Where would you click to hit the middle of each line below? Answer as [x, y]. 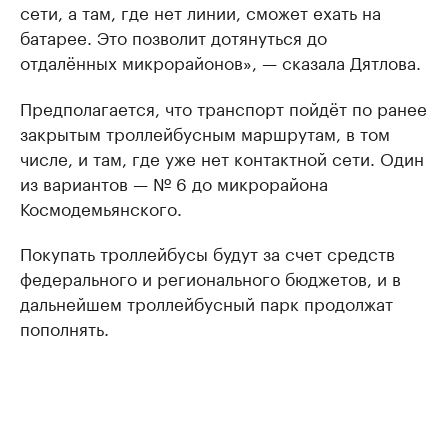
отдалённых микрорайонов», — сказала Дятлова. [220, 61]
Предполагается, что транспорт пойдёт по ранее [223, 107]
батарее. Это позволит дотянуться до [173, 36]
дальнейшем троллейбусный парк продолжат [206, 302]
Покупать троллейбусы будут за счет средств [207, 252]
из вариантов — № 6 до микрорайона [174, 182]
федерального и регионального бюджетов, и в [210, 277]
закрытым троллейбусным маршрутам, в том [205, 132]
